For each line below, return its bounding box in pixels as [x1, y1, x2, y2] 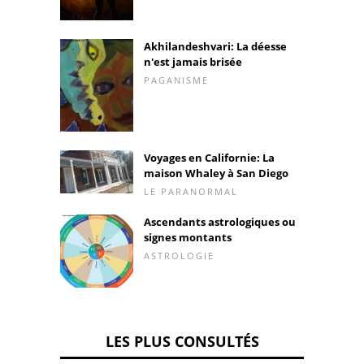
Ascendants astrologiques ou [144, 214, 296, 230]
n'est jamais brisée [144, 54, 242, 69]
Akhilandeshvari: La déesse [144, 38, 287, 54]
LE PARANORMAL [144, 185, 238, 198]
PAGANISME [144, 73, 209, 86]
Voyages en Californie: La [144, 150, 275, 166]
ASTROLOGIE [144, 249, 214, 262]
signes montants [144, 230, 232, 245]
